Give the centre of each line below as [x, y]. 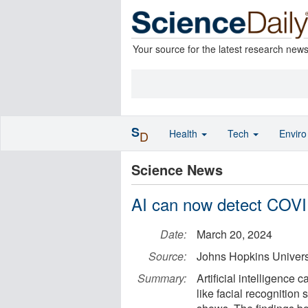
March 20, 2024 [234, 234]
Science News [177, 169]
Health [185, 133]
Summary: [162, 278]
